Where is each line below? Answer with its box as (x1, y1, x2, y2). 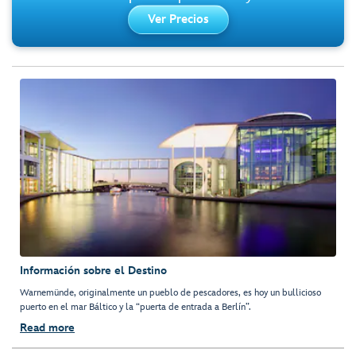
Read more (20, 320, 75, 335)
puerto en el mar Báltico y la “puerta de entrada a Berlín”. (20, 300, 251, 313)
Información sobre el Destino (20, 263, 167, 277)
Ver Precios (147, 11, 209, 27)
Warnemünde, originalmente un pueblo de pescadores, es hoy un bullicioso (20, 286, 321, 299)
